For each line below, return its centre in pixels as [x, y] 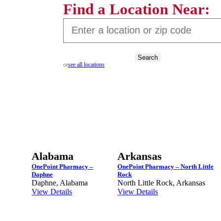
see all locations [86, 64]
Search [147, 57]
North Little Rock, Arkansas [162, 183]
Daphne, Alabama [60, 183]
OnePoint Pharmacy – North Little [166, 166]
